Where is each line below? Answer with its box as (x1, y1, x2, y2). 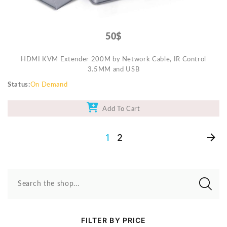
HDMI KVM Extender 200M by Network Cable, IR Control (20, 56, 207, 63)
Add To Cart (99, 106, 140, 113)
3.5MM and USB (87, 66, 140, 73)
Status (8, 82, 28, 89)
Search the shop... (18, 180, 80, 188)
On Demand (30, 82, 68, 89)
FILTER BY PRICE (81, 216, 146, 225)
